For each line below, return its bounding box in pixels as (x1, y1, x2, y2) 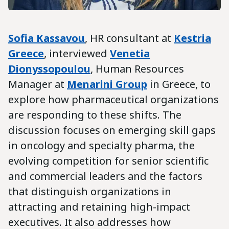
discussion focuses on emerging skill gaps (8, 123, 216, 137)
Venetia (110, 46, 150, 60)
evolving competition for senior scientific (8, 153, 209, 168)
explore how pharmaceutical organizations (8, 92, 219, 106)
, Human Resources (90, 61, 184, 76)
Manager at (8, 77, 67, 91)
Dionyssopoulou (8, 61, 90, 76)
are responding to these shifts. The (8, 107, 181, 122)
